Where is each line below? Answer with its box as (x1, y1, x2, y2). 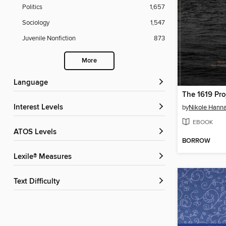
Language (18, 78, 48, 88)
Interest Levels (16, 103, 63, 112)
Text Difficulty (17, 177, 60, 187)
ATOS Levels (18, 128, 56, 137)
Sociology (22, 19, 49, 27)
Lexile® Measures (18, 152, 72, 162)
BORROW (182, 137, 210, 146)
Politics (22, 3, 42, 12)
